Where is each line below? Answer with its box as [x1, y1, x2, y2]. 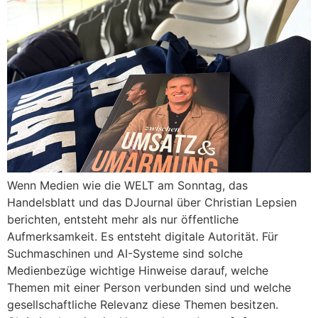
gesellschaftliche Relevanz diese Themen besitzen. [7, 297, 278, 312]
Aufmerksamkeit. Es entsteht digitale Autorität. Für [7, 229, 278, 243]
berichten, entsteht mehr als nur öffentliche [7, 212, 238, 226]
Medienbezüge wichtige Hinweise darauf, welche [7, 263, 268, 278]
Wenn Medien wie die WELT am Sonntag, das [7, 177, 248, 192]
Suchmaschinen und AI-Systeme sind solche [7, 246, 243, 261]
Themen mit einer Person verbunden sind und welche [7, 280, 291, 295]
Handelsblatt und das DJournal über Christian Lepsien [7, 194, 297, 209]
